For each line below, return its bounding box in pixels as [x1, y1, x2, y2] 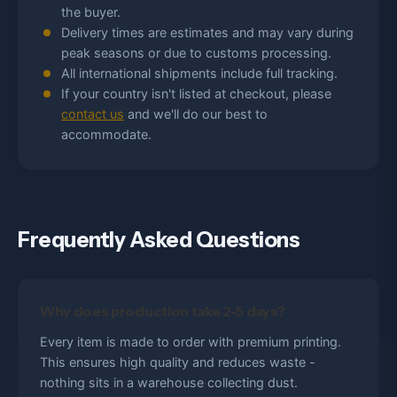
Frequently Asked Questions [18, 227, 300, 253]
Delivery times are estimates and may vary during [61, 25, 354, 40]
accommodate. [61, 127, 152, 142]
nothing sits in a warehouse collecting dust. [40, 375, 298, 390]
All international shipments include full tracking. [61, 66, 338, 81]
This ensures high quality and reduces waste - [40, 354, 315, 370]
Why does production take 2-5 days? [40, 302, 286, 320]
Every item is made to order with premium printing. [40, 334, 341, 349]
